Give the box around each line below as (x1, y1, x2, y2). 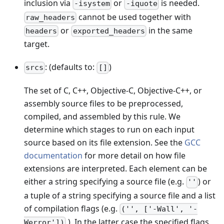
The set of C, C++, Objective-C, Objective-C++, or (24, 85, 202, 96)
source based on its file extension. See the (24, 137, 184, 148)
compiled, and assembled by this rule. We (24, 111, 180, 122)
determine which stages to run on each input (24, 124, 194, 135)
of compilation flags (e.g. (24, 202, 119, 214)
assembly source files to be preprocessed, (24, 98, 183, 109)
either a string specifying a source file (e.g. (24, 176, 186, 187)
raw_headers (25, 12, 75, 22)
